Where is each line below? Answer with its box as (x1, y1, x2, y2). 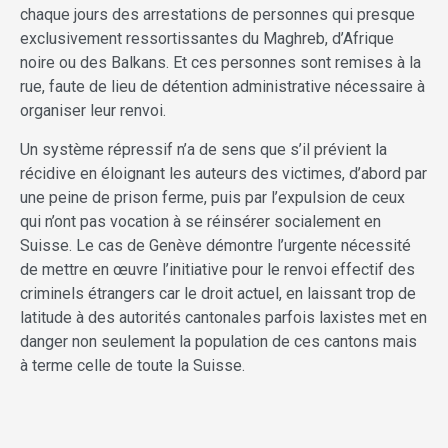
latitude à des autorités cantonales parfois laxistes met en (20, 308, 427, 328)
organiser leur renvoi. (20, 101, 166, 121)
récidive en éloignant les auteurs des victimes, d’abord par (20, 164, 427, 184)
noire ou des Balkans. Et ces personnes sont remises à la (20, 53, 421, 73)
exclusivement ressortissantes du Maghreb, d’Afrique (20, 29, 394, 49)
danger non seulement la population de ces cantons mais (20, 332, 417, 352)
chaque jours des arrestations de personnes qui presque (20, 5, 415, 25)
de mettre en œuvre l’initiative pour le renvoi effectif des (20, 260, 415, 280)
